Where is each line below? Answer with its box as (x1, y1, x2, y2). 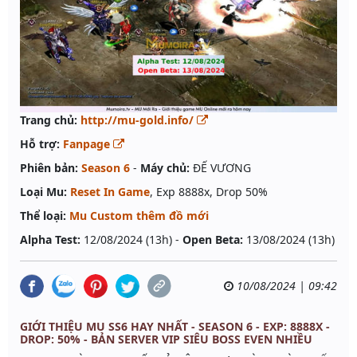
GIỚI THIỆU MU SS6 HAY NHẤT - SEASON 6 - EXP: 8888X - (20, 319, 330, 335)
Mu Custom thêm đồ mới (69, 208, 209, 224)
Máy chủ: (140, 160, 190, 176)
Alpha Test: (20, 232, 80, 248)
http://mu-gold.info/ (80, 112, 197, 128)
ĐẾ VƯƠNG (190, 160, 251, 176)
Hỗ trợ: (20, 136, 60, 152)
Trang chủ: (20, 112, 77, 128)
